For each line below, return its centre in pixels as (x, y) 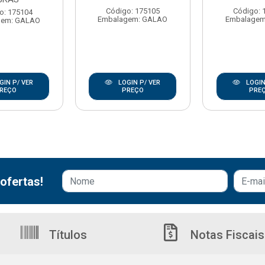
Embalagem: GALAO (133, 19)
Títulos (67, 235)
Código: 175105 (132, 11)
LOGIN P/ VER (139, 83)
